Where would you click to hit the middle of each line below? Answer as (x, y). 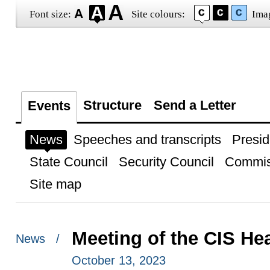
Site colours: (158, 14)
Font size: (50, 14)
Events (49, 106)
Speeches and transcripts (147, 140)
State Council (68, 162)
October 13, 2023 (118, 260)
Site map (55, 184)
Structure (112, 105)
